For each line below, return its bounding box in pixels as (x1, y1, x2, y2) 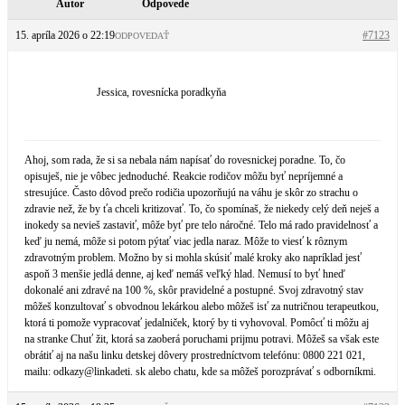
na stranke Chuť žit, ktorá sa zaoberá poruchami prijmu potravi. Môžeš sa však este (24, 333, 379, 345)
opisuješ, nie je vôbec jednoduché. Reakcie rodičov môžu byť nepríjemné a (24, 170, 343, 183)
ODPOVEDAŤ (115, 31, 169, 41)
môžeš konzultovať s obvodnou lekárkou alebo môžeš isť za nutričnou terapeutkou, (24, 300, 379, 313)
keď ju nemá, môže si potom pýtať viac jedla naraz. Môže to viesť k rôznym (24, 235, 347, 248)
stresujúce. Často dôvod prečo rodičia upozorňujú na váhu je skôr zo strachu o (24, 186, 358, 199)
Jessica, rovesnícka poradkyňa (97, 86, 226, 99)
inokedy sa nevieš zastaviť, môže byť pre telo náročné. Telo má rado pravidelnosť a (24, 219, 378, 231)
